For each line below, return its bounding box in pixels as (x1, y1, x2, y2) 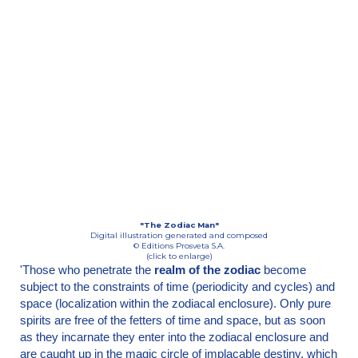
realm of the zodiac (154, 262, 261, 276)
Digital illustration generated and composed (90, 230, 268, 240)
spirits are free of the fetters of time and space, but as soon (20, 312, 325, 327)
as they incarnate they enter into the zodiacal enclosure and (20, 329, 328, 344)
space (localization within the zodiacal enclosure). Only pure (20, 296, 331, 310)
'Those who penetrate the (20, 262, 154, 276)
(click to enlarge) (145, 251, 213, 261)
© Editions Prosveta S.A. (133, 241, 225, 250)
